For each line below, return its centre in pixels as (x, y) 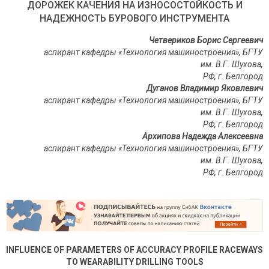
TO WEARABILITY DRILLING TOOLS (134, 262)
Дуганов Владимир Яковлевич (205, 88)
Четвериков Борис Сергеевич (206, 40)
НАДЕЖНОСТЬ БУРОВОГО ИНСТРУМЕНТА (134, 18)
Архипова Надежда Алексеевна (203, 136)
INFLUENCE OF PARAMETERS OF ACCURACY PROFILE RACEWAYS (134, 250)
